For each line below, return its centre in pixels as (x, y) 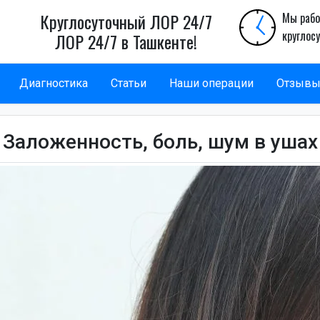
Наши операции (211, 83)
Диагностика (54, 83)
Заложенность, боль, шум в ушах (160, 142)
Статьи (129, 83)
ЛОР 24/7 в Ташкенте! (126, 41)
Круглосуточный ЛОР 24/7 (126, 21)
